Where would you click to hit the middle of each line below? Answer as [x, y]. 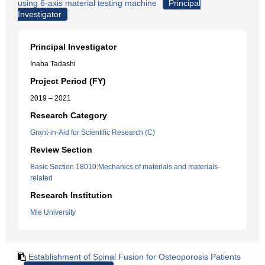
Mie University [53, 212]
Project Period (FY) [68, 81]
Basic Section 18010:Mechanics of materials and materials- [125, 167]
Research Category [69, 115]
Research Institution [71, 195]
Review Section [61, 150]
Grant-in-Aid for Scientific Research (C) [93, 132]
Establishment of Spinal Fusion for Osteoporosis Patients [135, 257]
